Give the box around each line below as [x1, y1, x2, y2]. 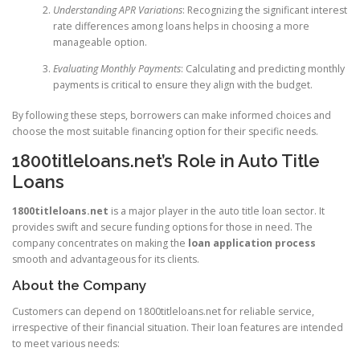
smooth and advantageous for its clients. [12, 252, 199, 266]
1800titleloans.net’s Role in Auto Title [12, 150, 320, 172]
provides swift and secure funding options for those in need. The [12, 219, 313, 234]
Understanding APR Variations [52, 2, 182, 17]
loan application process [188, 235, 316, 250]
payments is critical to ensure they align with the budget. [52, 77, 313, 92]
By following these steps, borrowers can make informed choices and [12, 108, 331, 123]
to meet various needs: [12, 336, 120, 350]
